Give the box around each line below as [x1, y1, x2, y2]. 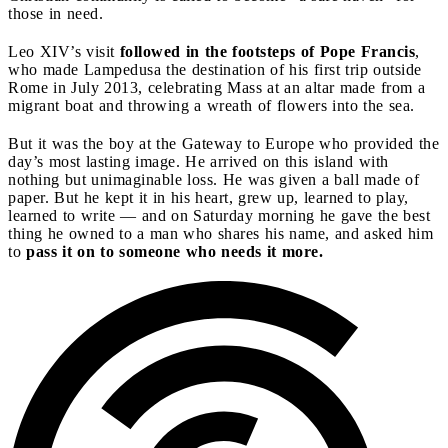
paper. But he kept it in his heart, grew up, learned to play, [8, 188, 409, 206]
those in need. [8, 4, 103, 22]
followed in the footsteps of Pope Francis [119, 42, 415, 60]
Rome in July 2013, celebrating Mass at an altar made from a [8, 78, 425, 96]
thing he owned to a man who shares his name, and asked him [8, 224, 433, 242]
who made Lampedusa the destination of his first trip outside [8, 60, 422, 78]
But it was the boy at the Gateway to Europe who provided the [8, 134, 439, 152]
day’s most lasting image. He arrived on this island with [8, 152, 389, 170]
